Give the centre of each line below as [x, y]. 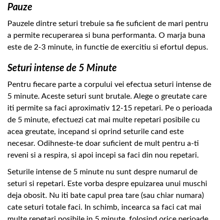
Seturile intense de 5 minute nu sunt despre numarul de [102, 172]
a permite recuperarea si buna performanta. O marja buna [106, 36]
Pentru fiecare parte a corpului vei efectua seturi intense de [109, 85]
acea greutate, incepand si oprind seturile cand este [96, 132]
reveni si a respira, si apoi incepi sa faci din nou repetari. [103, 155]
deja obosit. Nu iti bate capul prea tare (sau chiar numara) [106, 196]
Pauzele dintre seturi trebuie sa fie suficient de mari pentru [108, 24]
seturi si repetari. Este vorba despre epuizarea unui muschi [107, 184]
